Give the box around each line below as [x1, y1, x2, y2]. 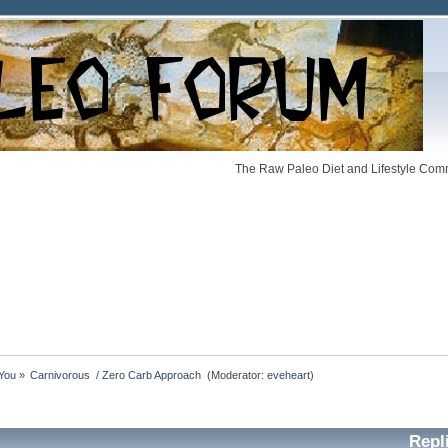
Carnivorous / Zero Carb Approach [30, 368, 205, 381]
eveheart [267, 368, 311, 381]
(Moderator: [204, 368, 268, 381]
